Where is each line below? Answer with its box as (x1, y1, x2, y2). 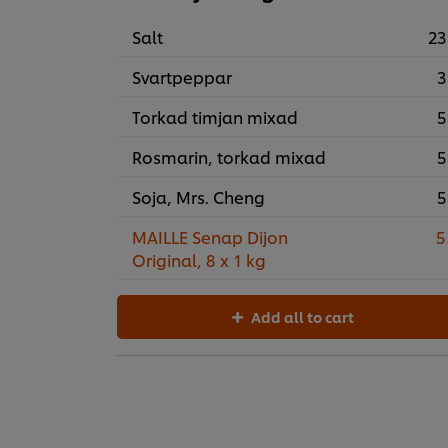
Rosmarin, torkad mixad (132, 145, 326, 169)
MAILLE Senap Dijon (132, 225, 288, 249)
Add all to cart (251, 307, 355, 327)
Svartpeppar (132, 65, 232, 89)
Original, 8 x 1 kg (132, 248, 266, 272)
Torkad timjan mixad (132, 105, 298, 129)
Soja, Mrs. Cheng (132, 185, 265, 209)
